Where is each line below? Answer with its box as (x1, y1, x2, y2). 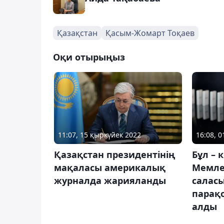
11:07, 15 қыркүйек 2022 (58, 130, 141, 140)
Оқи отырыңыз (53, 50, 125, 63)
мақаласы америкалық (54, 161, 165, 174)
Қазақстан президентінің (54, 148, 175, 161)
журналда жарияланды (54, 174, 166, 187)
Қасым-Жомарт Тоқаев (105, 27, 194, 38)
